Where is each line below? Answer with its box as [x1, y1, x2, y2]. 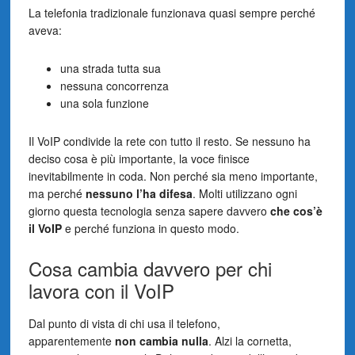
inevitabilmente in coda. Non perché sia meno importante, [28, 167, 318, 184]
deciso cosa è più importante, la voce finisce [28, 150, 250, 166]
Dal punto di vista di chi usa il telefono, [28, 315, 220, 331]
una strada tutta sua [59, 59, 161, 76]
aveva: [28, 21, 62, 38]
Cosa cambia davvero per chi [28, 254, 272, 282]
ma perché [28, 185, 86, 201]
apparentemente [28, 332, 115, 349]
